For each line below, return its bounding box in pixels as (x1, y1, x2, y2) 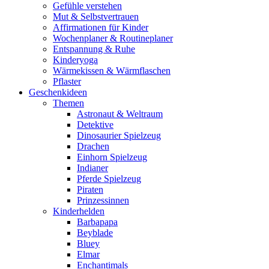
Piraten (77, 184, 103, 195)
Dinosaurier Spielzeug (77, 130, 161, 141)
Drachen (77, 141, 109, 151)
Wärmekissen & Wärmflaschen (53, 65, 171, 76)
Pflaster (53, 76, 81, 86)
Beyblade (77, 228, 113, 238)
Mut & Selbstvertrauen (53, 11, 139, 22)
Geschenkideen (29, 87, 87, 97)
